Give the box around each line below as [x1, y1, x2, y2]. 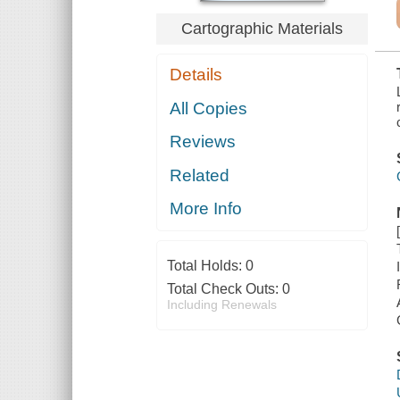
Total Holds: [166, 258, 246, 274]
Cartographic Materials [181, 19, 344, 37]
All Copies [170, 98, 248, 118]
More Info [170, 199, 243, 219]
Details [170, 65, 223, 85]
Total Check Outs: [166, 281, 282, 297]
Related [170, 165, 230, 185]
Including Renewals [166, 297, 277, 312]
